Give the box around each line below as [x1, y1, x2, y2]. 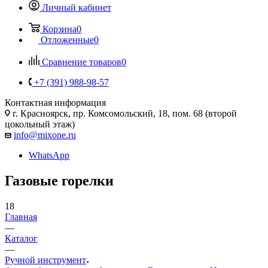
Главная [5, 211, 37, 222]
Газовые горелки [5, 172, 114, 188]
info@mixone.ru [14, 129, 76, 140]
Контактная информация [5, 97, 106, 108]
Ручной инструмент [5, 254, 86, 265]
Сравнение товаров [42, 56, 121, 67]
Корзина [42, 23, 77, 34]
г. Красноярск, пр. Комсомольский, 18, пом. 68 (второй [10, 108, 237, 118]
